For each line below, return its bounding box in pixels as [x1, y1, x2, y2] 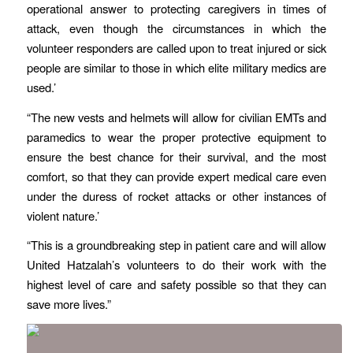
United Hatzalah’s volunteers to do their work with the [26, 256, 327, 273]
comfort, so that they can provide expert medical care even [26, 167, 327, 184]
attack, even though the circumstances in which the [26, 20, 327, 37]
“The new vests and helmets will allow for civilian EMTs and [26, 108, 327, 125]
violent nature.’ [26, 206, 99, 224]
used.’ [26, 79, 56, 96]
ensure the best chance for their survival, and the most [26, 147, 327, 165]
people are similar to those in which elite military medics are [26, 59, 327, 76]
